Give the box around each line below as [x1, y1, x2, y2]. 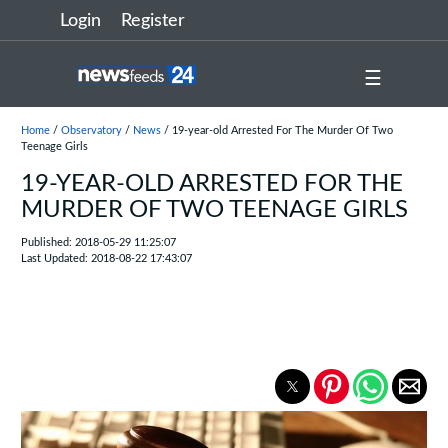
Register [121, 12, 185, 30]
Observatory [60, 125, 122, 136]
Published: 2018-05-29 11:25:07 [20, 237, 176, 248]
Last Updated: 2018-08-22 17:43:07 [20, 253, 192, 264]
